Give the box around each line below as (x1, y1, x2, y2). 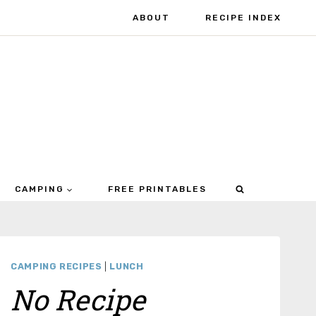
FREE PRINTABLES (107, 184, 207, 195)
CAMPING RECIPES (11, 261, 102, 272)
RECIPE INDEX (205, 13, 281, 23)
